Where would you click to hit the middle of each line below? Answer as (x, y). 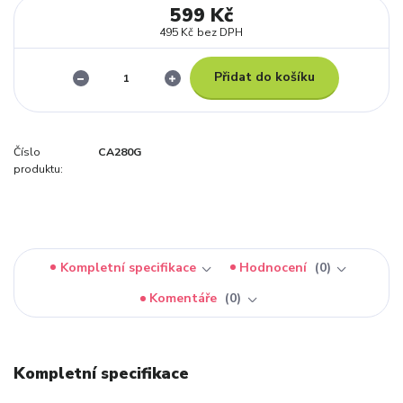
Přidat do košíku (264, 77)
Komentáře (185, 299)
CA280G (120, 152)
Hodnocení (275, 267)
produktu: (38, 169)
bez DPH (220, 33)
